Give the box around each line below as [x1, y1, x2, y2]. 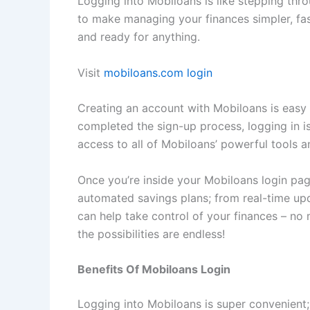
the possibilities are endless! [77, 226, 225, 241]
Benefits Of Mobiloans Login [77, 262, 230, 277]
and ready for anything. [77, 30, 200, 44]
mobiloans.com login [104, 65, 212, 80]
